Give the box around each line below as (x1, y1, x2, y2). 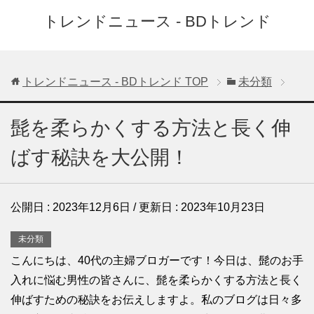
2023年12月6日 (53, 201, 130, 213)
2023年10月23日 (181, 201, 265, 213)
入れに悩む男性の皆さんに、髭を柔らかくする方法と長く (11, 274, 302, 287)
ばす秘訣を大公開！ (11, 146, 189, 168)
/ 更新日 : (130, 201, 181, 213)
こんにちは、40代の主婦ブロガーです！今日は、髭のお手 (11, 254, 303, 267)
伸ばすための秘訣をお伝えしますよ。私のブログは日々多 (11, 294, 302, 306)
